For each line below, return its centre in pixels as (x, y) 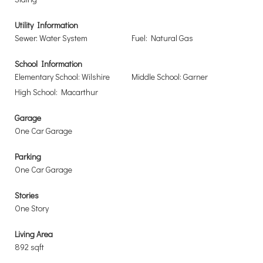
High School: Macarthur (56, 92)
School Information (48, 64)
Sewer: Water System (51, 38)
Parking (28, 156)
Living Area (34, 234)
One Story (32, 208)
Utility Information (46, 25)
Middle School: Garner (170, 77)
